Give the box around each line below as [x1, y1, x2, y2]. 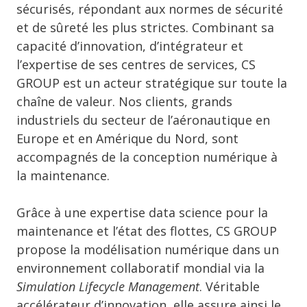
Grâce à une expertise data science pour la [16, 204, 268, 221]
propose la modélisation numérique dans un [16, 241, 279, 258]
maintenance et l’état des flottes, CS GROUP [16, 223, 277, 240]
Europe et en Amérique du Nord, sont [16, 130, 238, 147]
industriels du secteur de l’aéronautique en [16, 112, 270, 129]
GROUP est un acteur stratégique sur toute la [16, 75, 287, 92]
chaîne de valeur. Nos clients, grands [16, 93, 232, 110]
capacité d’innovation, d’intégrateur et [16, 38, 243, 55]
